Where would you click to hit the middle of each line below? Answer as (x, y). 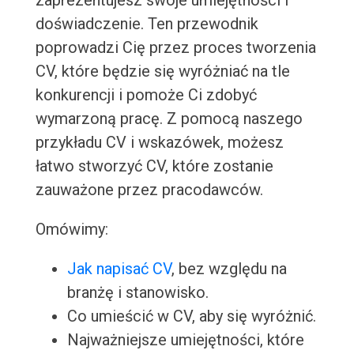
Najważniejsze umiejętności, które (185, 340)
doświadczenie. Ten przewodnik (147, 24)
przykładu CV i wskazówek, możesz (159, 143)
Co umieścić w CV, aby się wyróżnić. (191, 316)
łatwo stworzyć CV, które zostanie (154, 166)
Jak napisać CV (119, 269)
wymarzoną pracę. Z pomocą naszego (169, 119)
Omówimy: (72, 230)
